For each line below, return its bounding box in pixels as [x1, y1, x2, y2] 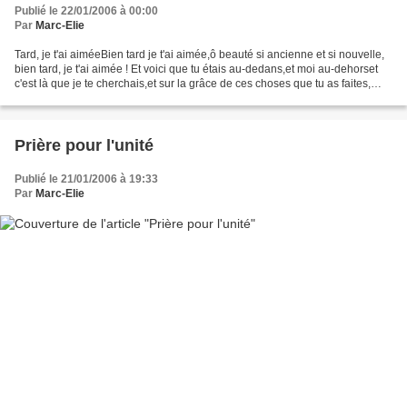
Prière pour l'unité [15, 136, 154, 154]
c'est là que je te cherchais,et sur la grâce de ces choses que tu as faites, [15, 77, 371, 90]
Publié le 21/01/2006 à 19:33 [15, 173, 158, 185]
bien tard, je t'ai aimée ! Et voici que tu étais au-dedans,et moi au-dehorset [15, 63, 378, 75]
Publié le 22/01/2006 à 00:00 [15, 5, 158, 17]
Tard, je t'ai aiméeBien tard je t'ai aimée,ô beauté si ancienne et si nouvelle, [15, 48, 384, 61]
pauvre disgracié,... [15, 92, 108, 104]
